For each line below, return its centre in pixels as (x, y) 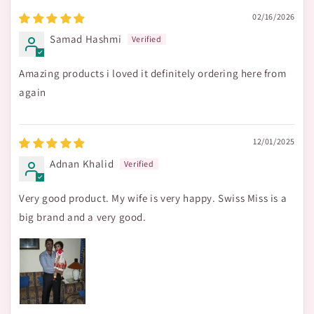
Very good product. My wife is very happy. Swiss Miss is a (153, 198)
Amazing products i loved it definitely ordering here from (153, 73)
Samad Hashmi (86, 39)
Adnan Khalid (82, 164)
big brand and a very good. (83, 217)
